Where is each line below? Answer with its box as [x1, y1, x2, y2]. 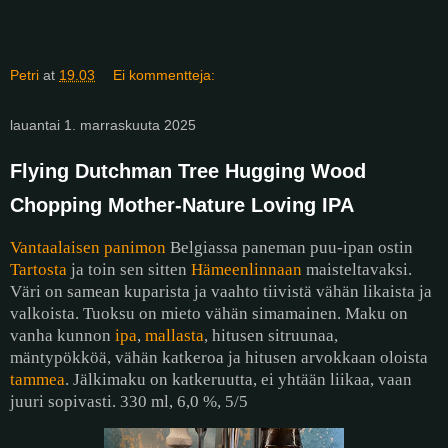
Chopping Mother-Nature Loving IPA [10, 193, 354, 216]
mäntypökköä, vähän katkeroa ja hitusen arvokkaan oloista [10, 347, 428, 367]
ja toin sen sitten [67, 259, 191, 279]
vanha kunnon [10, 325, 115, 345]
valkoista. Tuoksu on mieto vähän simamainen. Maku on [10, 303, 408, 323]
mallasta [145, 325, 204, 345]
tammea [10, 369, 65, 389]
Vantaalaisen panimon [10, 237, 166, 257]
